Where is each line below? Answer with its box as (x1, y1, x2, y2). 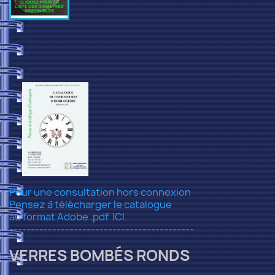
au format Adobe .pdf (9, 210, 109, 223)
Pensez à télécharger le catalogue (9, 198, 172, 211)
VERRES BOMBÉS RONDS (9, 245, 190, 266)
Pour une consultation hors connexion (9, 185, 191, 199)
